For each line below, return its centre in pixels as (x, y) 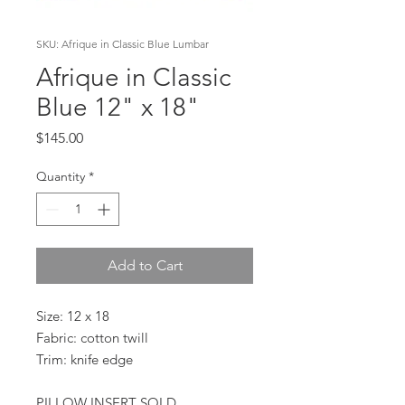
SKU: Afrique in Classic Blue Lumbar (122, 43)
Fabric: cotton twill (92, 337)
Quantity (61, 176)
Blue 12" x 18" (118, 107)
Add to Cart (145, 265)
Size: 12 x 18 (73, 316)
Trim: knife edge (85, 359)
